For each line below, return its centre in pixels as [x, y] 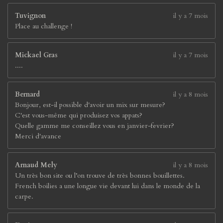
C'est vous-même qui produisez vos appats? [79, 115]
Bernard [27, 94]
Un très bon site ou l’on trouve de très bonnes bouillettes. [100, 175]
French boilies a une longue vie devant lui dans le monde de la [108, 186]
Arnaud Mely [36, 165]
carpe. [24, 196]
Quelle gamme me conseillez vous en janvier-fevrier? [95, 126]
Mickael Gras [36, 55]
